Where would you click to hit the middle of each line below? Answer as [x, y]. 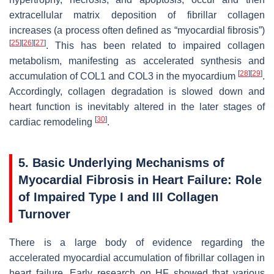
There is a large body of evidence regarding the [137, 242]
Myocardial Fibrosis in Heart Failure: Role [140, 180]
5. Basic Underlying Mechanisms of [121, 162]
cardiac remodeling [52, 122]
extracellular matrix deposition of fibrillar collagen [137, 15]
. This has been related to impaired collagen [155, 45]
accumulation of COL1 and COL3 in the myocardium [124, 76]
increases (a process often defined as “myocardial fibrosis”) [137, 30]
